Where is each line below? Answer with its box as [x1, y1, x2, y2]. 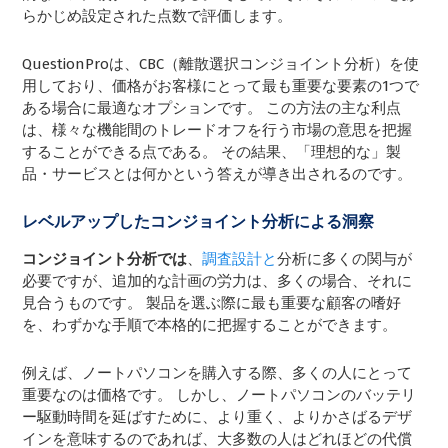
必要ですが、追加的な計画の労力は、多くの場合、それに [22, 272, 413, 291]
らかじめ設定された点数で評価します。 [22, 7, 293, 26]
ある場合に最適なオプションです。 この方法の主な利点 [22, 99, 402, 118]
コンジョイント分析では [22, 250, 188, 269]
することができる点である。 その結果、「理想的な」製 [22, 143, 402, 162]
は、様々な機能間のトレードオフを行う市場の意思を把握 [22, 121, 413, 140]
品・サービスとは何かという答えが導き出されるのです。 [22, 165, 413, 184]
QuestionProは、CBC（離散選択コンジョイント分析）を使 [22, 55, 420, 74]
